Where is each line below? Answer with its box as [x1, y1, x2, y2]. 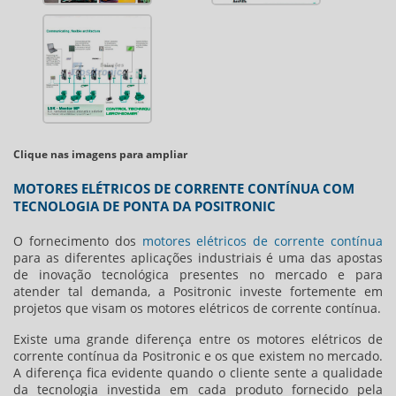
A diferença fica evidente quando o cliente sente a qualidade [13, 364, 383, 382]
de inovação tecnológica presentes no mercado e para [13, 266, 383, 284]
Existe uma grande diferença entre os [13, 331, 256, 348]
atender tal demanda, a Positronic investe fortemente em [13, 283, 383, 301]
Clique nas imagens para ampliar [13, 147, 187, 163]
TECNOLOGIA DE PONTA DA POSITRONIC [13, 197, 276, 216]
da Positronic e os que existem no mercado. [119, 347, 384, 365]
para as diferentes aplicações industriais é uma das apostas [13, 249, 383, 267]
